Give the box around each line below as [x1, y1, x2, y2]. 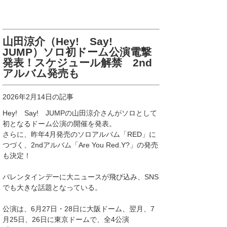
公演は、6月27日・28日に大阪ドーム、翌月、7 [3, 205, 155, 213]
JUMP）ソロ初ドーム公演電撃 [3, 46, 152, 58]
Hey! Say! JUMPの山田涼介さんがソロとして [3, 109, 157, 117]
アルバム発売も [3, 67, 80, 79]
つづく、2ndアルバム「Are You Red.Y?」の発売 [3, 141, 158, 149]
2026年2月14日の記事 [3, 93, 73, 101]
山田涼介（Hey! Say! [3, 35, 123, 47]
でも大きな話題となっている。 [3, 183, 102, 192]
